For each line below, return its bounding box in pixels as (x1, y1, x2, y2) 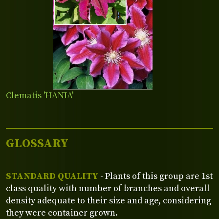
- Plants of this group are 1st (98, 170, 213, 182)
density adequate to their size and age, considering (6, 195, 211, 206)
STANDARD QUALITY (6, 170, 98, 182)
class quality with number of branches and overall (6, 182, 210, 194)
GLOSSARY (6, 135, 68, 151)
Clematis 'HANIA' (6, 90, 73, 102)
